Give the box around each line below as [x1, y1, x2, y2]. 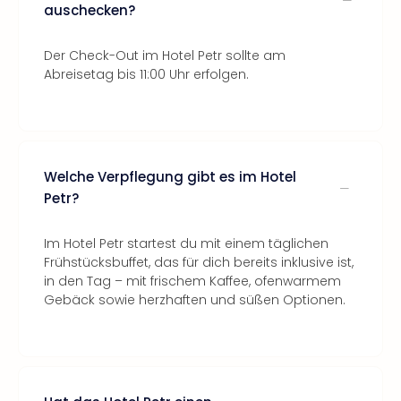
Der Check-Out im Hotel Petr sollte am [44, 47, 286, 64]
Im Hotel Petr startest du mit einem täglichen [44, 235, 328, 252]
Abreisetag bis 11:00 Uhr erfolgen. [44, 65, 249, 83]
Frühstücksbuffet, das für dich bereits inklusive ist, [44, 253, 354, 271]
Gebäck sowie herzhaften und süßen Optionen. [44, 291, 346, 309]
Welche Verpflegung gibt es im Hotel [44, 167, 296, 186]
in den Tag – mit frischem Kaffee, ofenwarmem [44, 272, 341, 290]
